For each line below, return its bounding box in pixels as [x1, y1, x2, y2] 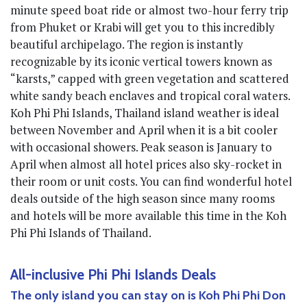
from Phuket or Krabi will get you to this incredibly [10, 19, 275, 35]
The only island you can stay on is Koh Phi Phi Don [10, 288, 286, 303]
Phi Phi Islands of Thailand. [10, 225, 151, 241]
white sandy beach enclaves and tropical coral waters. [10, 88, 290, 103]
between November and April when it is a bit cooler [10, 122, 278, 138]
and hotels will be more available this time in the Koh [10, 208, 286, 223]
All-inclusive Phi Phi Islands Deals [10, 266, 216, 283]
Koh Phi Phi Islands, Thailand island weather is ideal [10, 105, 279, 121]
